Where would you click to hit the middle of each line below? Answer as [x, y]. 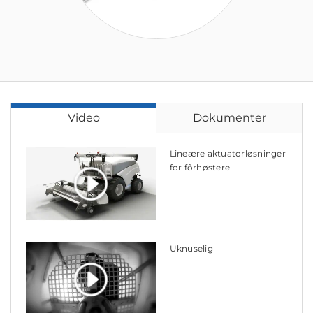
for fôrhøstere [200, 167]
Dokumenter [229, 118]
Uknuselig [191, 249]
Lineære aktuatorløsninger [227, 153]
